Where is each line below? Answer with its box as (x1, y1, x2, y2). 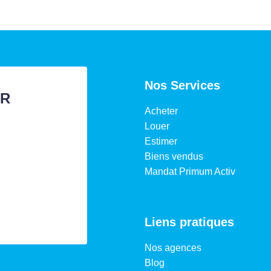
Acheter (145, 105, 178, 116)
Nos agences (145, 242, 201, 253)
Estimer (145, 135, 177, 146)
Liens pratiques (145, 215, 234, 229)
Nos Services (145, 78, 220, 92)
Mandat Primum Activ (145, 166, 235, 177)
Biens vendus (145, 151, 203, 162)
